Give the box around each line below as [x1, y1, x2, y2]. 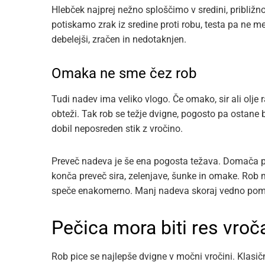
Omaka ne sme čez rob [51, 65, 196, 82]
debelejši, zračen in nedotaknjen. [51, 34, 186, 46]
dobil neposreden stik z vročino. [51, 123, 183, 135]
